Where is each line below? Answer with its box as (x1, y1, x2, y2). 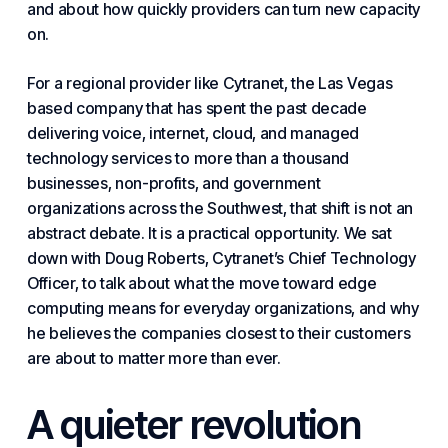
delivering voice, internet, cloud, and (26, 123, 291, 143)
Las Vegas (318, 73, 393, 93)
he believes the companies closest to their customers (26, 323, 411, 343)
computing (26, 298, 104, 318)
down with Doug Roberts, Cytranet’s (26, 248, 288, 268)
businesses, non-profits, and (26, 173, 233, 193)
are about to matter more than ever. (26, 348, 281, 368)
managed (290, 123, 360, 143)
